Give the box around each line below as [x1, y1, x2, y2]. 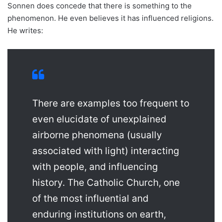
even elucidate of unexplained [32, 113, 166, 125]
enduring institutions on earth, [32, 209, 166, 221]
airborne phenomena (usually [32, 129, 162, 141]
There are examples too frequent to [32, 98, 189, 110]
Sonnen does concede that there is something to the [7, 1, 192, 11]
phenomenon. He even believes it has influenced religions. [7, 13, 214, 23]
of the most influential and [32, 193, 149, 205]
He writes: [7, 26, 43, 36]
